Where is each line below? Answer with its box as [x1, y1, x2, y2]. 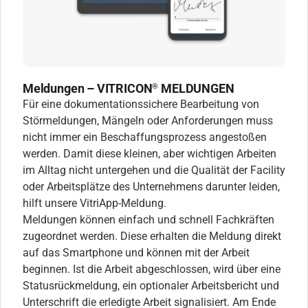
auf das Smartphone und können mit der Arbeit [23, 245, 250, 259]
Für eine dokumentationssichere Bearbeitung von [23, 97, 259, 111]
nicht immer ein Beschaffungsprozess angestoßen [23, 130, 267, 144]
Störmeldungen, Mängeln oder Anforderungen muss [23, 113, 273, 127]
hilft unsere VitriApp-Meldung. [23, 196, 166, 210]
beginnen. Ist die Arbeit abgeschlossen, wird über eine [23, 262, 280, 276]
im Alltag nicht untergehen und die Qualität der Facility [23, 163, 285, 177]
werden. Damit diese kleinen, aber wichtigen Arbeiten [23, 146, 276, 160]
